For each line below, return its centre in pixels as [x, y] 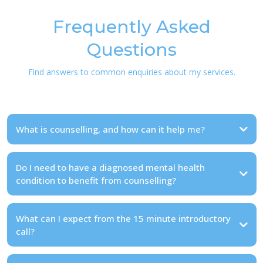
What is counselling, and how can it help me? [110, 129]
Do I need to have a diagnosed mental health [110, 167]
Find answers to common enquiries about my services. [131, 72]
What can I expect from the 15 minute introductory [123, 218]
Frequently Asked [131, 27]
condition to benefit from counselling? [96, 180]
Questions [131, 50]
